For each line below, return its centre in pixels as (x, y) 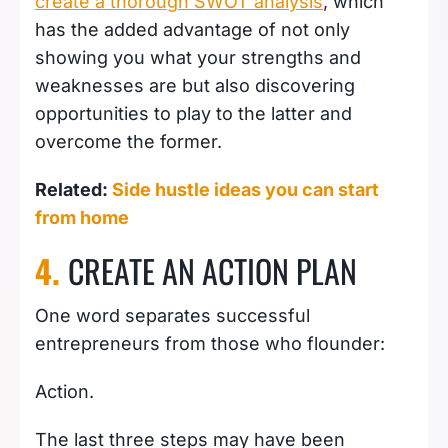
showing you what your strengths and (198, 57)
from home (82, 217)
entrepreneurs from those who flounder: (212, 343)
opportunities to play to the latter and (193, 113)
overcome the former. (131, 141)
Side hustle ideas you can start (245, 189)
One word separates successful (172, 315)
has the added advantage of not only (192, 29)
